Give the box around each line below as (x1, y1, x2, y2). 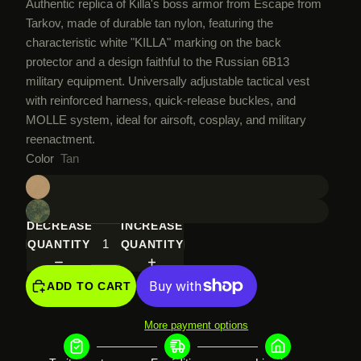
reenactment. (26, 132, 95, 147)
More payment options (144, 319, 249, 331)
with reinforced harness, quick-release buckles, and (26, 93, 296, 108)
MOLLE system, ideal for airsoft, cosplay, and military (26, 113, 306, 127)
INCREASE (121, 219, 183, 233)
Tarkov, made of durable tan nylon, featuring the (26, 16, 273, 31)
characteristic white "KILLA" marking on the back (26, 35, 281, 50)
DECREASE (27, 219, 93, 233)
